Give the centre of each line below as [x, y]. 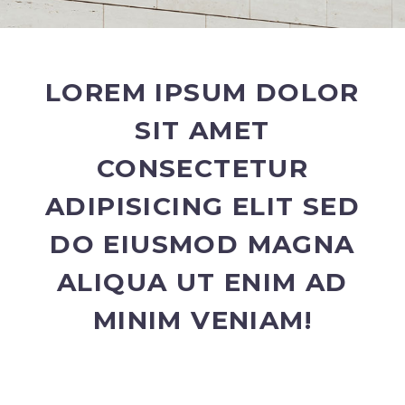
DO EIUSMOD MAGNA [202, 244]
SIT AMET [202, 130]
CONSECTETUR [202, 168]
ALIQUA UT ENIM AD [202, 282]
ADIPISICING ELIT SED [202, 206]
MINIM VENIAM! [202, 320]
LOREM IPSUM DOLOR [202, 92]
